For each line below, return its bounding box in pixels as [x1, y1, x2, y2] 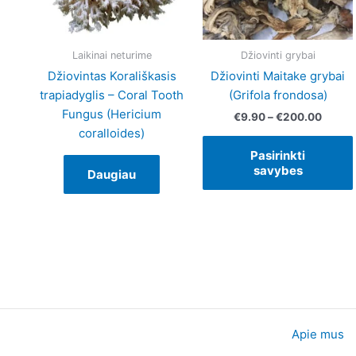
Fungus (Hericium [62, 106, 162, 122]
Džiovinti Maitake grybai [211, 68, 345, 83]
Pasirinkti [250, 147, 305, 163]
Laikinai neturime [72, 48, 152, 61]
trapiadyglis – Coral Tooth [40, 87, 184, 103]
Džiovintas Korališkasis [47, 68, 176, 83]
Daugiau [87, 166, 137, 182]
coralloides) [79, 125, 145, 141]
